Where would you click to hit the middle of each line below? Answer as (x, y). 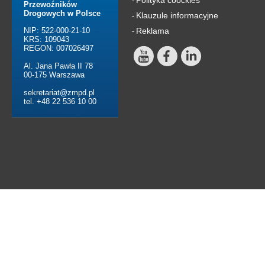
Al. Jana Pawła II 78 (58, 66)
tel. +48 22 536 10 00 (60, 101)
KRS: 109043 (46, 39)
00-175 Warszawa (54, 75)
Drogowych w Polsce (62, 13)
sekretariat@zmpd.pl (59, 92)
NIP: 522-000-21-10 (57, 30)
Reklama (153, 30)
